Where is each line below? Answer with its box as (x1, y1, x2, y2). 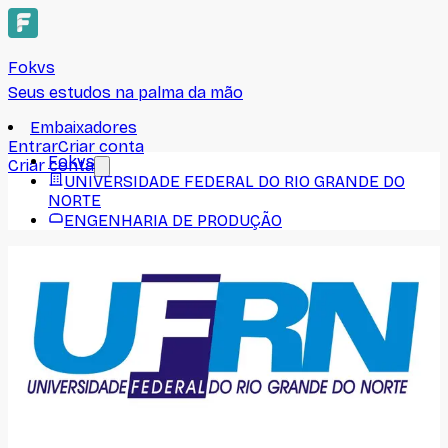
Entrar (8, 137, 58, 156)
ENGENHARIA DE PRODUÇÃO (64, 211, 282, 230)
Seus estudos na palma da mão (8, 83, 243, 102)
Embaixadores (30, 118, 137, 137)
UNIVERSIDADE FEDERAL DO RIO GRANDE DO (64, 172, 405, 191)
